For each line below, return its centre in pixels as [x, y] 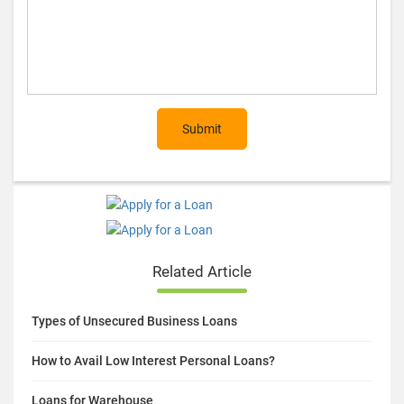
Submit [202, 129]
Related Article [202, 272]
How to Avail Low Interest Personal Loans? [153, 361]
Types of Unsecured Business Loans [134, 321]
